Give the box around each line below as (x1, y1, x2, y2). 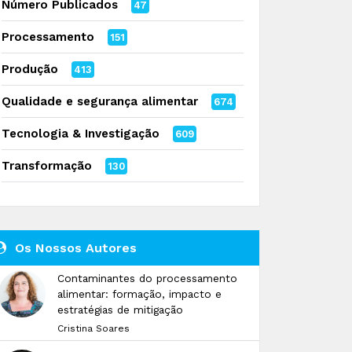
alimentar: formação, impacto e (57, 288, 222, 300)
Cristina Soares (57, 323, 130, 334)
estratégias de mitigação (57, 303, 183, 316)
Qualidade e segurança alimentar (2, 94, 198, 108)
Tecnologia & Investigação (2, 126, 159, 141)
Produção (2, 62, 58, 76)
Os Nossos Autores (11, 240, 137, 255)
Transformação (2, 159, 92, 173)
